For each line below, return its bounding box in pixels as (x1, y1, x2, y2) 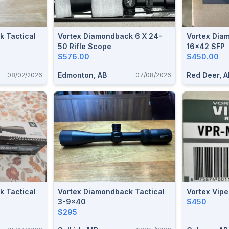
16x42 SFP (187, 41, 225, 51)
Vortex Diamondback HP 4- (187, 31, 212, 40)
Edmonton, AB (58, 70, 107, 79)
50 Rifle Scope (58, 41, 111, 51)
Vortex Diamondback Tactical (58, 187, 165, 196)
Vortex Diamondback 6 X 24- (58, 31, 162, 40)
